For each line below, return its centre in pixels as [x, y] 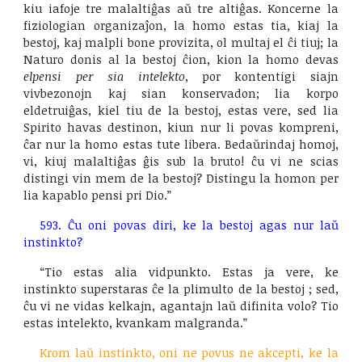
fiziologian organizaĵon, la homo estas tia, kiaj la [181, 25]
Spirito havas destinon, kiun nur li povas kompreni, [181, 127]
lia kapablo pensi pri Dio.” [98, 195]
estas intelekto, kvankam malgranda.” [136, 322]
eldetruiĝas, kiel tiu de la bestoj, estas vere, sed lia [181, 110]
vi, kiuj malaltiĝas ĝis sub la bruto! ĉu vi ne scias [181, 161]
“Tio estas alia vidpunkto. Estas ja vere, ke [189, 271]
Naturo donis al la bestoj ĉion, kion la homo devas [181, 59]
